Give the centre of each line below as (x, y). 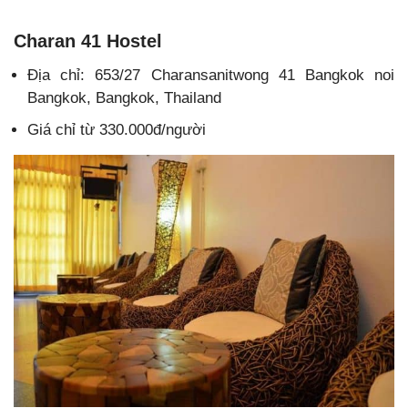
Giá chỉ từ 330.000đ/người (117, 129)
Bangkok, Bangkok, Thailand (124, 97)
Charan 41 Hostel (91, 41)
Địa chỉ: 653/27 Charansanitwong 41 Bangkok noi (211, 75)
